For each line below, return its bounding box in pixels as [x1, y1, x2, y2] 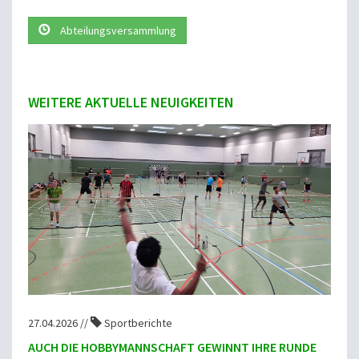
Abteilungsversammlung [58, 23, 176, 38]
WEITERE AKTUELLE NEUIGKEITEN [28, 93, 234, 112]
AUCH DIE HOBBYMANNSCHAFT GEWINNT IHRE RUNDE [28, 338, 317, 355]
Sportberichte [102, 315, 172, 330]
